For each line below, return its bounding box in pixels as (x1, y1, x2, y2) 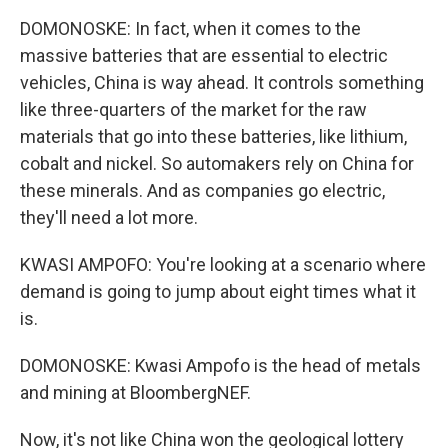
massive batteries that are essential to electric (20, 45, 388, 66)
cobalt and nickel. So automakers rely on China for (20, 153, 414, 174)
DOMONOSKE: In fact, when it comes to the (20, 18, 361, 39)
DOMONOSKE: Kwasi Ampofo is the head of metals (20, 355, 421, 376)
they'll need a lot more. (20, 207, 198, 228)
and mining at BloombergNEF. (20, 382, 251, 403)
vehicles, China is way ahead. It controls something (20, 72, 424, 93)
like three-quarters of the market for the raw (20, 99, 367, 120)
